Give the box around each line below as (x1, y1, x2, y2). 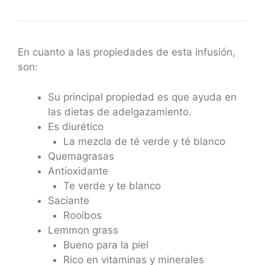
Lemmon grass (48, 224, 118, 236)
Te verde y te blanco (63, 179, 161, 192)
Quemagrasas (48, 150, 114, 162)
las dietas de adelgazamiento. (48, 105, 192, 118)
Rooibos (63, 209, 102, 221)
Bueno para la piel (63, 238, 148, 251)
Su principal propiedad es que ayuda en (48, 91, 237, 103)
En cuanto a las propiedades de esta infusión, (18, 46, 235, 58)
